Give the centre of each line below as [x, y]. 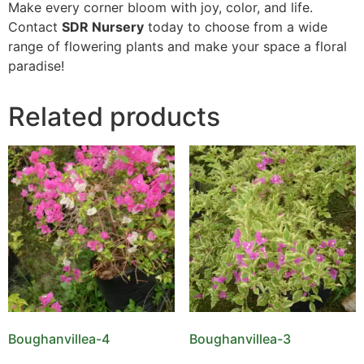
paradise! [36, 65]
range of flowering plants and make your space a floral [178, 46]
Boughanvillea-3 [240, 338]
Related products [114, 116]
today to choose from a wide [236, 26]
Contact [35, 26]
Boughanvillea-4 [59, 338]
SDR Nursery [103, 26]
